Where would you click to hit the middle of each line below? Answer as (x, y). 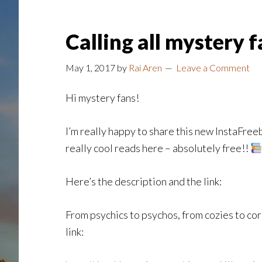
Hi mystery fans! (102, 98)
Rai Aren (145, 68)
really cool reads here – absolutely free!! (158, 148)
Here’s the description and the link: (144, 181)
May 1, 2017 (90, 68)
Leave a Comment (213, 68)
